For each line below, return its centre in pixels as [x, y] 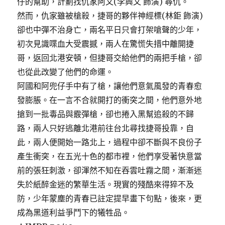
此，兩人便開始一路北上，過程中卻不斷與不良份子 [110, 142]
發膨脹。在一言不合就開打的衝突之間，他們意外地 [110, 100]
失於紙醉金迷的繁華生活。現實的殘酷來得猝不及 [106, 184]
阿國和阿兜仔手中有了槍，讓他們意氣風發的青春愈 [110, 86]
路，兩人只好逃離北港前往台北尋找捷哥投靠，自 [106, 128]
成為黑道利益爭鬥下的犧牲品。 [74, 212]
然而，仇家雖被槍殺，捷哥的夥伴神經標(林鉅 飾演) [110, 15]
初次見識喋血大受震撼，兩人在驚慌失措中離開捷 [106, 43]
